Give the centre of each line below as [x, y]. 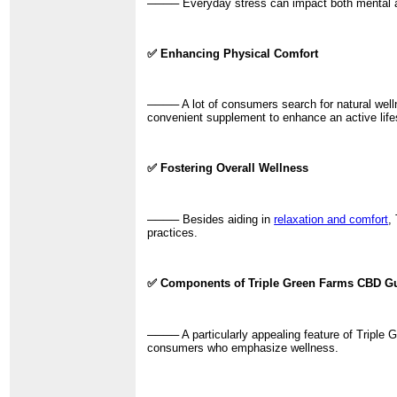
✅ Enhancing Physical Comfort [233, 53]
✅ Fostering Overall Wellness [228, 168]
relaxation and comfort [331, 220]
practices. [173, 233]
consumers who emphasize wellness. [243, 347]
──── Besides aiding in [211, 220]
